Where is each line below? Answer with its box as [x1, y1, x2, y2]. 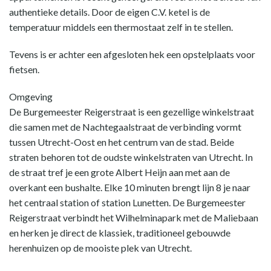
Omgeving [9, 91, 53, 102]
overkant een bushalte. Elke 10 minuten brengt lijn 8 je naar [9, 181, 250, 193]
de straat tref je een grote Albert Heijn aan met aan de [9, 166, 230, 178]
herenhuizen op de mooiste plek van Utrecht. [9, 242, 192, 253]
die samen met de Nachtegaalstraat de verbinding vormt [9, 121, 241, 132]
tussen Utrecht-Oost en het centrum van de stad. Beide [9, 136, 234, 148]
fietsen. [9, 64, 39, 75]
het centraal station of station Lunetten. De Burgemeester [9, 197, 246, 208]
